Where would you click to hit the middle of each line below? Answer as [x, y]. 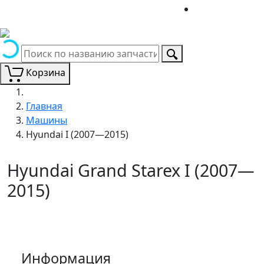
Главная [44, 106]
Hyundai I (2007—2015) [77, 134]
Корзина [46, 72]
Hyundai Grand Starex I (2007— [131, 170]
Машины [47, 120]
